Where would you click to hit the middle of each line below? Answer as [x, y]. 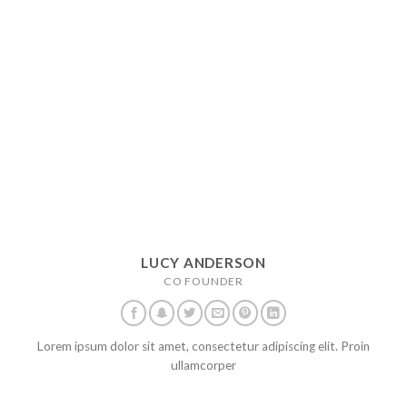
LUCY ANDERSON [203, 262]
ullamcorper [203, 366]
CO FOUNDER [203, 281]
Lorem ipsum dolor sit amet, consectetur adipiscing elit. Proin [203, 347]
